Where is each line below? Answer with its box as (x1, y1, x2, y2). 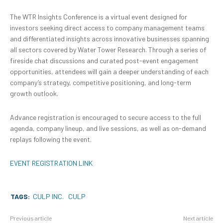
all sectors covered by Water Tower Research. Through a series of (10, 45, 206, 54)
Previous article (10, 215, 52, 222)
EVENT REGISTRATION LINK (10, 159, 93, 168)
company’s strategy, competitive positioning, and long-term (10, 78, 191, 87)
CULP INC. (33, 192, 64, 201)
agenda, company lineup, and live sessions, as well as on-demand (10, 124, 206, 133)
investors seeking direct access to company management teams (10, 23, 205, 32)
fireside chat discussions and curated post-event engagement (10, 56, 199, 65)
